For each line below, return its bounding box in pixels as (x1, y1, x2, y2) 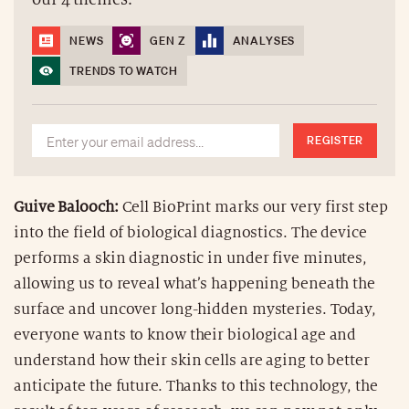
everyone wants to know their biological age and (14, 326, 357, 343)
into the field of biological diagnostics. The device (14, 224, 367, 241)
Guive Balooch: (14, 198, 119, 215)
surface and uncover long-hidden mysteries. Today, (14, 300, 377, 318)
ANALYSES (232, 32, 296, 48)
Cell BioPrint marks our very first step (118, 198, 388, 215)
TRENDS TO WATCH (69, 62, 178, 79)
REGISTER (307, 131, 363, 148)
